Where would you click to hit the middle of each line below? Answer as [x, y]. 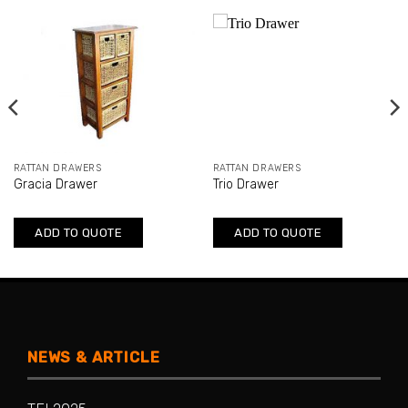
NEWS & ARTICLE [94, 357]
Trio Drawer [245, 185]
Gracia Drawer [55, 185]
